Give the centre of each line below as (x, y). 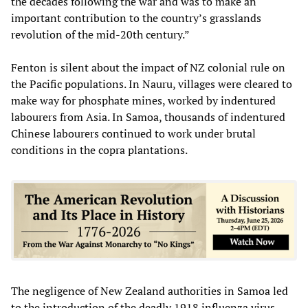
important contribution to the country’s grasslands (136, 18)
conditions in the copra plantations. (99, 150)
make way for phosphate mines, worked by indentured (143, 100)
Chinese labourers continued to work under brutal (133, 133)
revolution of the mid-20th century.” (100, 34)
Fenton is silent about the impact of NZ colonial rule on (148, 67)
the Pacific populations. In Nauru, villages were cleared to (152, 84)
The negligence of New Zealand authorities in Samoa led (150, 290)
